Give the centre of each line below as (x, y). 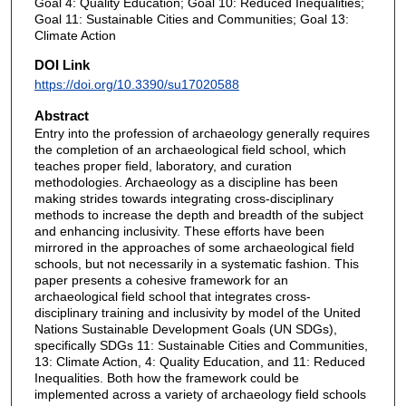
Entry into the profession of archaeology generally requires (202, 133)
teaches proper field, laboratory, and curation (163, 165)
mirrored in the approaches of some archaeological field (194, 247)
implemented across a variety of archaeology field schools (200, 394)
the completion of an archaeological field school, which (190, 149)
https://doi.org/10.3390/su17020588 (136, 85)
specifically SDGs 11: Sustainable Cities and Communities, (201, 345)
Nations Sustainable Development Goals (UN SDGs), (185, 329)
